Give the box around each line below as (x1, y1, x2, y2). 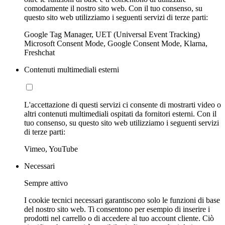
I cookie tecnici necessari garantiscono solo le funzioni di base (24, 195, 220, 204)
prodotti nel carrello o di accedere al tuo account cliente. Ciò (24, 213, 214, 222)
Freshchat (24, 48, 55, 57)
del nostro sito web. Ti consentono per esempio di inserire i (24, 204, 210, 213)
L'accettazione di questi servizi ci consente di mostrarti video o (24, 100, 221, 109)
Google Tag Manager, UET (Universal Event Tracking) (24, 30, 200, 39)
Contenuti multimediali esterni (24, 65, 119, 74)
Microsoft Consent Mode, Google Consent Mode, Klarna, (24, 39, 207, 48)
